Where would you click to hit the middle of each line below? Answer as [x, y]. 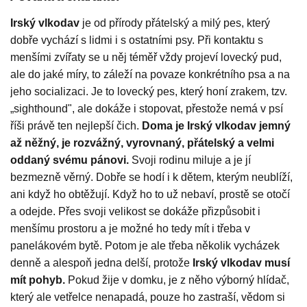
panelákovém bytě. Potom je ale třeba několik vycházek [145, 246]
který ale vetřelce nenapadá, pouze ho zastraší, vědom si [148, 297]
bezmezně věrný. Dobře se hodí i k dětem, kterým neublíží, [151, 177]
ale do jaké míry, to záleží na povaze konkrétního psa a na [150, 75]
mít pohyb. [38, 280]
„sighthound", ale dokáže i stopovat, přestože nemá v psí [147, 109]
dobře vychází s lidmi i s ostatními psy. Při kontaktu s [137, 40]
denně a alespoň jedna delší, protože [101, 263]
